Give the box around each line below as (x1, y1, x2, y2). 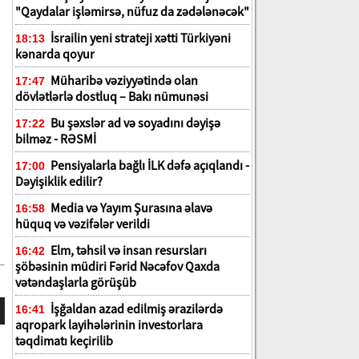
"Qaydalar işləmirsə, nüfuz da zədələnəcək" (15, 3, 249, 19)
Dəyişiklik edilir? (15, 173, 103, 189)
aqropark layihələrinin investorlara (15, 317, 203, 333)
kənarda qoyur (15, 46, 95, 62)
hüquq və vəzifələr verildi (15, 216, 150, 232)
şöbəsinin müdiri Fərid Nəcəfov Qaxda (15, 258, 220, 274)
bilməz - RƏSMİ (15, 131, 96, 147)
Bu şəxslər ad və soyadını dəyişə (48, 115, 220, 131)
